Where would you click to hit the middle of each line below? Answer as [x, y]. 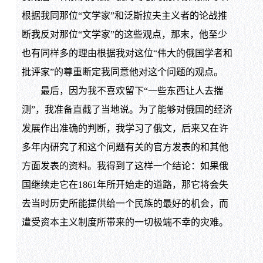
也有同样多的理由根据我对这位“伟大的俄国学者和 [127, 53]
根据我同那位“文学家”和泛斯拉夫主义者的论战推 [124, 15]
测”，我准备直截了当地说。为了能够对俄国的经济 [127, 109]
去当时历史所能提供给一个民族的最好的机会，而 [125, 203]
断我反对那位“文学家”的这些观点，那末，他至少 [124, 34]
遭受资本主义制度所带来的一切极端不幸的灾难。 [125, 222]
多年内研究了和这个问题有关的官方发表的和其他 [125, 147]
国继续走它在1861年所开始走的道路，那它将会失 [125, 184]
